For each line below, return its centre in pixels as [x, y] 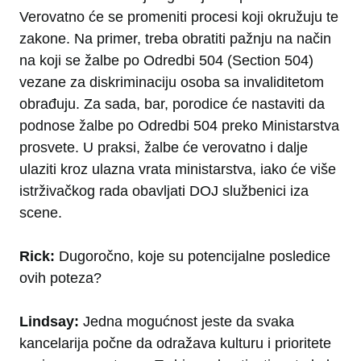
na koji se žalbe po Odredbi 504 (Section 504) [166, 61]
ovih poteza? [60, 278]
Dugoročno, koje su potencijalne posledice [193, 257]
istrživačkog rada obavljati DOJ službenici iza [164, 191]
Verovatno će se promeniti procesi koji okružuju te [179, 17]
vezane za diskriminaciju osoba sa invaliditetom [172, 83]
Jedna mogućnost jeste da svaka [189, 322]
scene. [41, 213]
